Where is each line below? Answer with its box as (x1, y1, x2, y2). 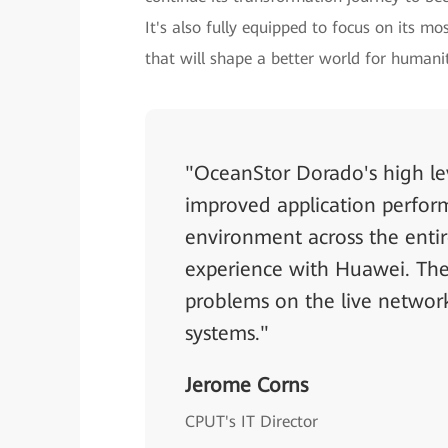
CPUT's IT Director (185, 412, 318, 431)
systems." (185, 321, 269, 345)
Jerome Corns (185, 373, 308, 397)
